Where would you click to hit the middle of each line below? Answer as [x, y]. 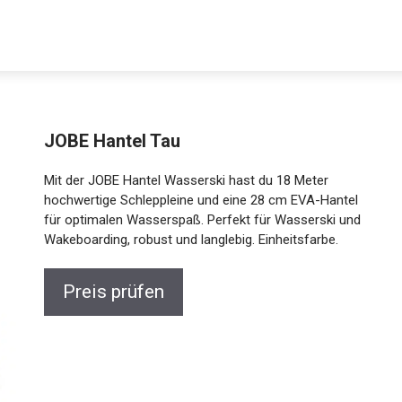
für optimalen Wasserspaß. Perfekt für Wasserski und [203, 220]
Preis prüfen [114, 292]
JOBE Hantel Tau [113, 141]
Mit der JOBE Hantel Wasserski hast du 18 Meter [187, 180]
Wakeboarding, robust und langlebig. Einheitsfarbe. [192, 240]
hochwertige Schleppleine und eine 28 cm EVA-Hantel [201, 200]
